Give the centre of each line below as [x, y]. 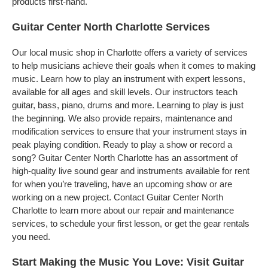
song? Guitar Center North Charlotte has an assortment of [125, 158]
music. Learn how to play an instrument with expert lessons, [129, 79]
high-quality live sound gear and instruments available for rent [131, 171]
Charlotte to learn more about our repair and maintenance [123, 210]
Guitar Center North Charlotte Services [111, 27]
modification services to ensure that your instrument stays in [129, 131]
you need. [31, 237]
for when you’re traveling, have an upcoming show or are [122, 184]
